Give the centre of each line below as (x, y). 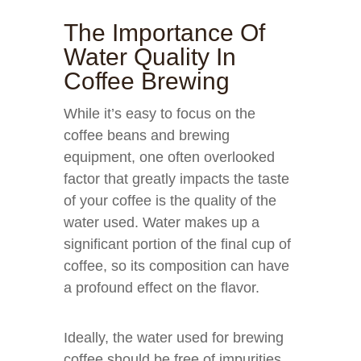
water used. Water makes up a (162, 222)
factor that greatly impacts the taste (176, 179)
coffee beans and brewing (147, 135)
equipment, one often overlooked (169, 157)
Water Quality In (150, 57)
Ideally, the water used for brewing (174, 338)
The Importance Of (164, 33)
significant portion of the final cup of (177, 244)
